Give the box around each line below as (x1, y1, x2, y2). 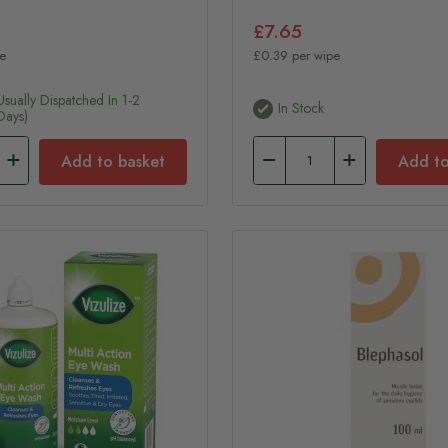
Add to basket (60, 149, 165, 173)
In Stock (278, 98, 325, 119)
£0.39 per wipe (253, 45, 341, 65)
